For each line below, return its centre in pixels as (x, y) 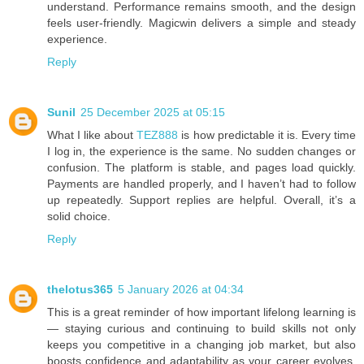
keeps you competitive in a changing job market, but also (201, 344)
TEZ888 (158, 134)
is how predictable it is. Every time (267, 134)
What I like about (92, 134)
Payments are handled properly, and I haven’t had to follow (201, 183)
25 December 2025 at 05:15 (153, 112)
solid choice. (79, 216)
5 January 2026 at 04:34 (181, 289)
